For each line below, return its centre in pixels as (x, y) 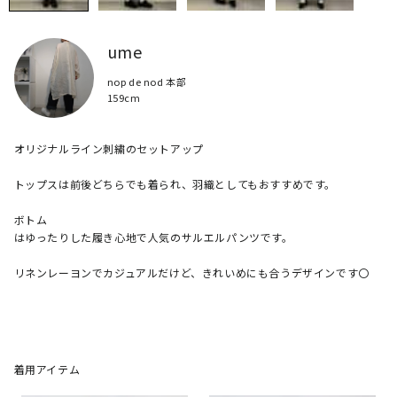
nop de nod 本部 (147, 81)
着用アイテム (47, 369)
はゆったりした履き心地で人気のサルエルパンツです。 (153, 237)
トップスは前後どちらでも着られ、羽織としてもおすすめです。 (175, 183)
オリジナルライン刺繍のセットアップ (109, 148)
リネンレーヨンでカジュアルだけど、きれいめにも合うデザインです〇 (191, 272)
